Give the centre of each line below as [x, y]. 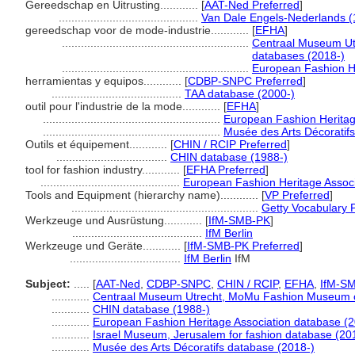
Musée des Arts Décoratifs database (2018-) [204, 347]
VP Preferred [297, 195]
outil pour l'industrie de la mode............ [124, 106]
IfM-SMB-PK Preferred [243, 246]
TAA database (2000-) [240, 94]
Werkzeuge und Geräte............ [105, 246]
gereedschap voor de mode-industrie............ [139, 30]
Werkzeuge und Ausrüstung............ [115, 220]
